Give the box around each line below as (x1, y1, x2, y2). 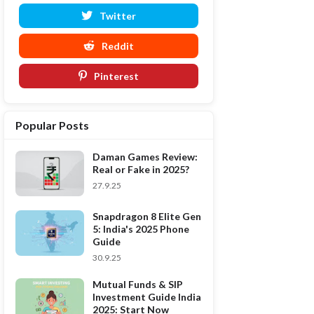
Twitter (100, 10, 136, 22)
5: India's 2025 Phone (93, 223, 189, 235)
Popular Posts (15, 118, 89, 132)
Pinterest (94, 70, 139, 82)
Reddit (102, 40, 134, 52)
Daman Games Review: (93, 151, 198, 163)
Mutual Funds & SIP (93, 278, 183, 290)
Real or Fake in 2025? (93, 163, 189, 175)
